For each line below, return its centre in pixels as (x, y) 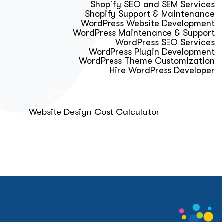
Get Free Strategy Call (158, 144)
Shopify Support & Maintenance (150, 14)
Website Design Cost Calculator (94, 112)
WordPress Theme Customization (147, 61)
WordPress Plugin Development (152, 52)
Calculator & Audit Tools (100, 92)
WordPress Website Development (148, 23)
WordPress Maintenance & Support (144, 33)
